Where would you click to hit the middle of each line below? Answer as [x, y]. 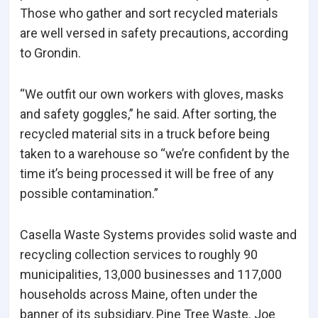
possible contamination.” [89, 194]
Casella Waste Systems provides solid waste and [158, 235]
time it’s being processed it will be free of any [147, 174]
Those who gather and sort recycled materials [149, 13]
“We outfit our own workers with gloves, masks [152, 94]
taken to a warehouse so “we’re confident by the [155, 154]
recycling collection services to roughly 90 [139, 255]
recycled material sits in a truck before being [145, 134]
